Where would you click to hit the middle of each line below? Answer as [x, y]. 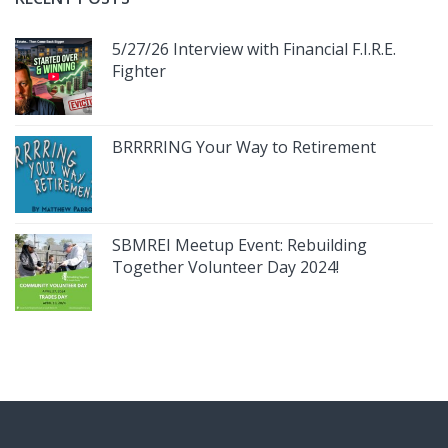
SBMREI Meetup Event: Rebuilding [239, 244]
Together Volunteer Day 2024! [225, 266]
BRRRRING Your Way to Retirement [244, 146]
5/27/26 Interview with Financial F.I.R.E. [254, 48]
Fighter [139, 70]
